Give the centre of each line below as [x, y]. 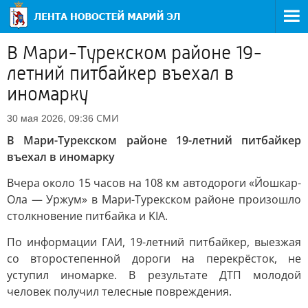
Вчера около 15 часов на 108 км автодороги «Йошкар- [154, 183]
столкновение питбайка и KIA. [87, 216]
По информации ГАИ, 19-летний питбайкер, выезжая [154, 242]
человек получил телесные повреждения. [119, 291]
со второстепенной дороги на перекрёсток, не [154, 258]
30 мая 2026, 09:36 [50, 118]
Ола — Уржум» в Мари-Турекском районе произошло [154, 199]
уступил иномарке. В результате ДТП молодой [154, 275]
